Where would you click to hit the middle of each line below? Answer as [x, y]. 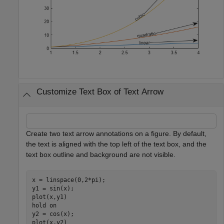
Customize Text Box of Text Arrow [100, 92]
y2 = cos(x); [53, 214]
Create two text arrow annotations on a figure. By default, [116, 133]
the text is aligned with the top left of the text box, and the [116, 144]
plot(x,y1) [49, 197]
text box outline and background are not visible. [101, 154]
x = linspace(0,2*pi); [68, 180]
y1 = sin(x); [53, 189]
